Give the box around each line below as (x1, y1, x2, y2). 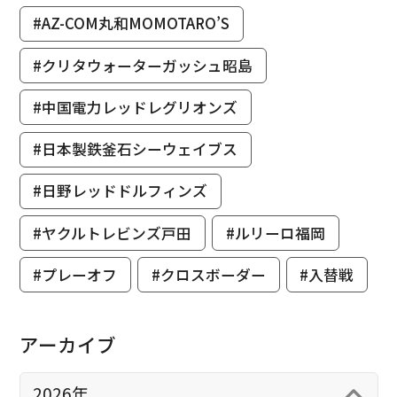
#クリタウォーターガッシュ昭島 (33, 54, 253, 76)
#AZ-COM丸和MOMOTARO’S (33, 12, 230, 35)
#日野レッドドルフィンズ (33, 180, 208, 202)
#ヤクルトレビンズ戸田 (33, 222, 192, 244)
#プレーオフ (33, 263, 118, 285)
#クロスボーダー (151, 263, 266, 285)
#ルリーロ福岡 (225, 222, 325, 244)
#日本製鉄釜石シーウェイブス (33, 138, 238, 160)
